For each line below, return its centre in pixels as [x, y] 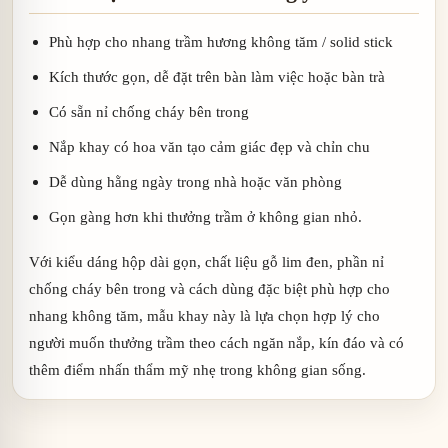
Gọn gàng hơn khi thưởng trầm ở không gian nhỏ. [205, 216]
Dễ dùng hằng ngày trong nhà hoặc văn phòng [195, 181]
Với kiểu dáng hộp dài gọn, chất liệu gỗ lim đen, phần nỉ [206, 261]
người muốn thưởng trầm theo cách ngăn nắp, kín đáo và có [216, 342]
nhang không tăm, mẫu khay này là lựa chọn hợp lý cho [204, 315]
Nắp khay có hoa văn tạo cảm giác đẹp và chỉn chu [209, 146]
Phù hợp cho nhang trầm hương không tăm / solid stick [221, 41]
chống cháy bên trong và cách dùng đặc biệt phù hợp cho [209, 288]
